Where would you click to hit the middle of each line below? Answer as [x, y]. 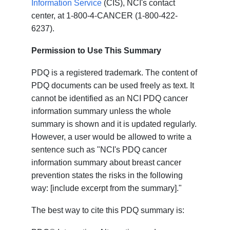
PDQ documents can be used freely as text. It [113, 86]
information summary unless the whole [101, 111]
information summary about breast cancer [107, 163]
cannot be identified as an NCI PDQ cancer [110, 99]
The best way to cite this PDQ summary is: [108, 210]
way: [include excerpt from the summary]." [107, 188]
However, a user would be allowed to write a [112, 137]
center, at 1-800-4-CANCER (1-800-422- [105, 16]
